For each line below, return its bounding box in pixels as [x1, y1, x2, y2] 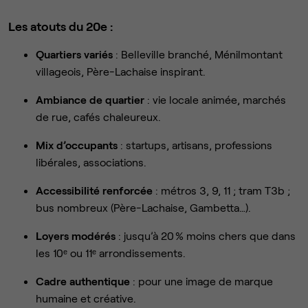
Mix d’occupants [36, 137, 118, 151]
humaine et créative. [36, 291, 136, 305]
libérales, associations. [36, 155, 146, 168]
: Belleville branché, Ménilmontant [113, 47, 283, 60]
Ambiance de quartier [36, 92, 144, 106]
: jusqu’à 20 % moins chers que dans [115, 228, 296, 242]
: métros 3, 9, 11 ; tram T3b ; [153, 183, 290, 197]
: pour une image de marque [130, 274, 273, 287]
